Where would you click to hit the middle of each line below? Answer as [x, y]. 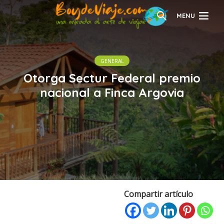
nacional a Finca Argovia [112, 92]
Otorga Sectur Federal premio [112, 78]
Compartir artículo [158, 194]
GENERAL [112, 61]
